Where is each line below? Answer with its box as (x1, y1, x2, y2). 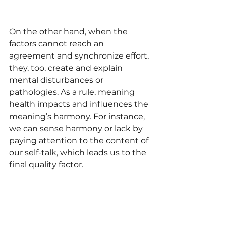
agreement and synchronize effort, (9, 50, 151, 61)
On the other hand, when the (9, 26, 130, 36)
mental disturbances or (9, 75, 105, 85)
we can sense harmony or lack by (9, 123, 145, 133)
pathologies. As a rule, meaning (9, 87, 137, 97)
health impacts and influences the (9, 99, 150, 109)
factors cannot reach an (9, 38, 106, 48)
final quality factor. (9, 159, 83, 169)
